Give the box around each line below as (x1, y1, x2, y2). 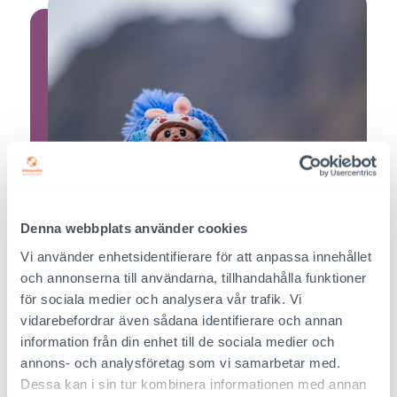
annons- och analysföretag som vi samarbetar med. (20, 354, 340, 370)
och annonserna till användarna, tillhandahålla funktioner (20, 269, 367, 285)
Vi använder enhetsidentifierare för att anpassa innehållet (20, 248, 371, 264)
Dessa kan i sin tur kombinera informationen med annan (20, 376, 367, 392)
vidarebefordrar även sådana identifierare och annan (20, 312, 343, 328)
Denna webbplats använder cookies (20, 220, 247, 236)
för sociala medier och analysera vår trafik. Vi (20, 291, 302, 307)
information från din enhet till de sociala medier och (20, 333, 335, 349)
